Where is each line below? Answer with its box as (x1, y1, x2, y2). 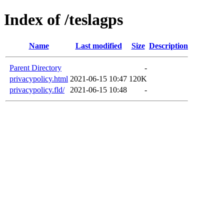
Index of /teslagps (4, 10, 123, 29)
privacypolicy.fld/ (9, 85, 64, 94)
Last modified (75, 41, 122, 50)
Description (149, 41, 188, 50)
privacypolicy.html (9, 74, 68, 83)
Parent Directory (9, 63, 61, 72)
